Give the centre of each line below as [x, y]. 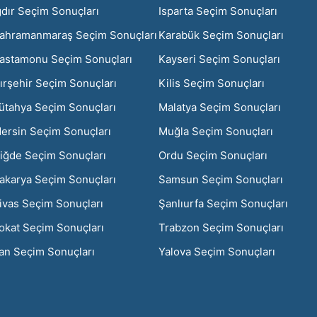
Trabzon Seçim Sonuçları [221, 227]
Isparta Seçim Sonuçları [218, 11]
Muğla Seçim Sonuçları [216, 131]
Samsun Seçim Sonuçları [221, 179]
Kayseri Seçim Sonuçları [219, 59]
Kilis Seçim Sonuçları [212, 83]
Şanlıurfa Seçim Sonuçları [223, 203]
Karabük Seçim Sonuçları [221, 35]
